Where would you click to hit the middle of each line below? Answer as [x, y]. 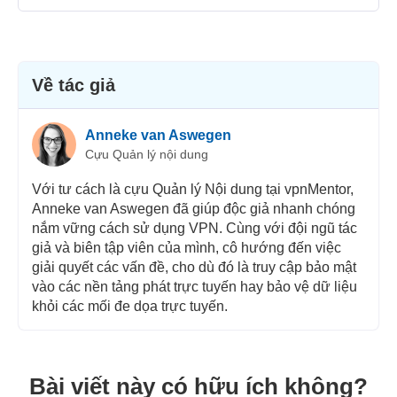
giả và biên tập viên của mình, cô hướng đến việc [186, 248]
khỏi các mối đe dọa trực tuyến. [129, 307]
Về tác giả [73, 86]
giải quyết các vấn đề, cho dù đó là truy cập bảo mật [194, 268]
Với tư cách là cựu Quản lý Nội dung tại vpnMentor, [192, 190]
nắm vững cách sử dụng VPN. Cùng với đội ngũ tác [194, 229]
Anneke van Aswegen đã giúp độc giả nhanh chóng [193, 209]
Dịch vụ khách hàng [207, 76]
